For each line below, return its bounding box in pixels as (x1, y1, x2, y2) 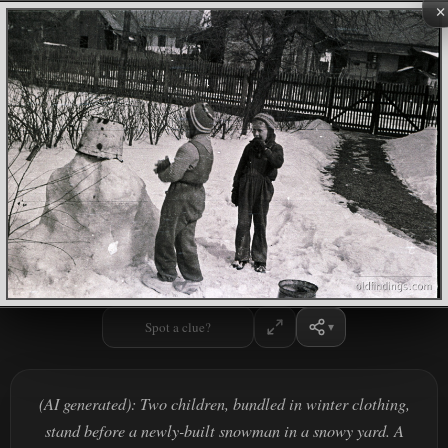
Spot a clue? (144, 317, 211, 336)
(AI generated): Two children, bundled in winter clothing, (38, 392, 410, 414)
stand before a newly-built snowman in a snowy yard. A (44, 419, 404, 441)
